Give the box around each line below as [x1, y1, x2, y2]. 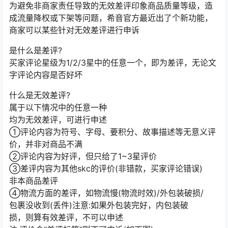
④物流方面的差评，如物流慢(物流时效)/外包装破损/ [9, 187, 204, 198]
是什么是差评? [9, 45, 62, 55]
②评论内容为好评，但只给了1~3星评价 [9, 151, 157, 161]
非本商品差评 [9, 175, 58, 186]
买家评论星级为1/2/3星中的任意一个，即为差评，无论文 [9, 57, 216, 68]
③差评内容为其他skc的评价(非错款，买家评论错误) [9, 163, 203, 174]
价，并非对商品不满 [9, 138, 82, 149]
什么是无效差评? [9, 90, 70, 100]
